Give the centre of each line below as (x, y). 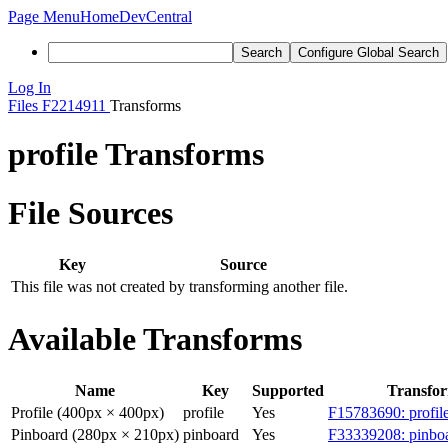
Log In (29, 87)
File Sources (90, 212)
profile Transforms (136, 154)
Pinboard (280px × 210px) (95, 435)
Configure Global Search (368, 52)
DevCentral (155, 16)
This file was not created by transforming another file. (179, 287)
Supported (288, 391)
